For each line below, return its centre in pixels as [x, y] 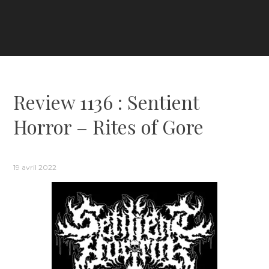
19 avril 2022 [35, 167]
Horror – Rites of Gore [109, 126]
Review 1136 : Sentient [106, 101]
